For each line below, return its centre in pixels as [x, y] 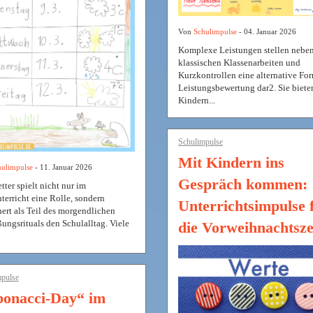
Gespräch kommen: [243, 184]
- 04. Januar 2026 [267, 32]
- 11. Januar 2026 [62, 167]
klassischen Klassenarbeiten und [239, 63]
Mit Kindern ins [231, 163]
